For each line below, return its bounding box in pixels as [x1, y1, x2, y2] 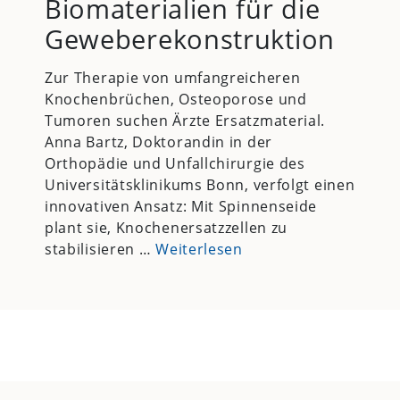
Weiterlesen [155, 239, 243, 260]
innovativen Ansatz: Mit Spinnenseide [44, 196, 318, 217]
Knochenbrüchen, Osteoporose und [44, 89, 307, 110]
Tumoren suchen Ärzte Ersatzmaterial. [44, 111, 326, 131]
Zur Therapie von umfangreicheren [44, 68, 301, 88]
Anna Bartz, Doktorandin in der [44, 132, 272, 153]
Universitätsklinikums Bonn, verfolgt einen [44, 175, 355, 196]
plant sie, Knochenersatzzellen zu [44, 218, 288, 238]
